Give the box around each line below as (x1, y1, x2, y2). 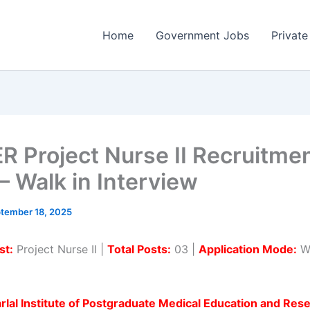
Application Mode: (199, 242, 297, 256)
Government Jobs (156, 28, 249, 42)
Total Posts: (107, 242, 171, 256)
